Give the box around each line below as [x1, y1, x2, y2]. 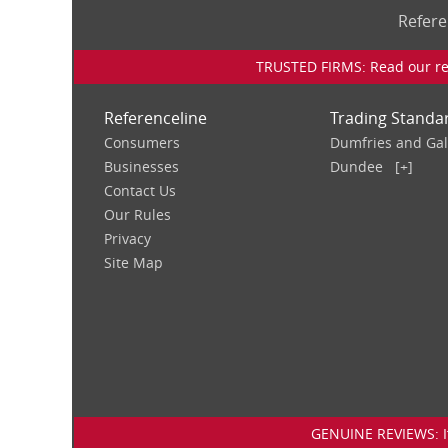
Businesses [104, 157, 179, 176]
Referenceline [104, 107, 207, 129]
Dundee [330, 157, 383, 176]
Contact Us [104, 181, 176, 200]
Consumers [104, 133, 180, 152]
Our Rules [104, 205, 171, 224]
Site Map [104, 253, 163, 272]
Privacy [104, 229, 151, 248]
